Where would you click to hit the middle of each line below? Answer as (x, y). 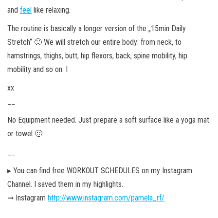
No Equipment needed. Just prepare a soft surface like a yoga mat (108, 120)
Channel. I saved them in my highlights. (66, 184)
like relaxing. (51, 10)
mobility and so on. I (37, 69)
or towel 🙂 (26, 133)
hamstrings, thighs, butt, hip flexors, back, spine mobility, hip (97, 55)
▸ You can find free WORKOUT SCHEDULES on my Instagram (100, 170)
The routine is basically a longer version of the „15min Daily (97, 28)
